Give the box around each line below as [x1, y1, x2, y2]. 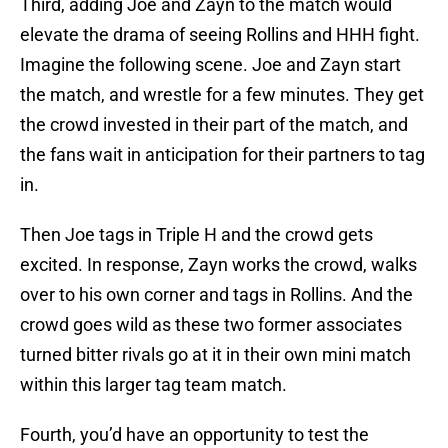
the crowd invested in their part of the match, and [20, 114, 408, 136]
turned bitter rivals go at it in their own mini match [20, 344, 411, 366]
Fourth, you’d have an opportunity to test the [20, 424, 369, 446]
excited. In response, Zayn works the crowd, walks [20, 254, 417, 276]
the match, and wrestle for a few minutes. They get [20, 84, 424, 106]
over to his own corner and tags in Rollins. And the [20, 284, 413, 306]
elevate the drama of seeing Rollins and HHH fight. [20, 24, 420, 46]
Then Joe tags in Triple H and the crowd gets [20, 224, 373, 246]
